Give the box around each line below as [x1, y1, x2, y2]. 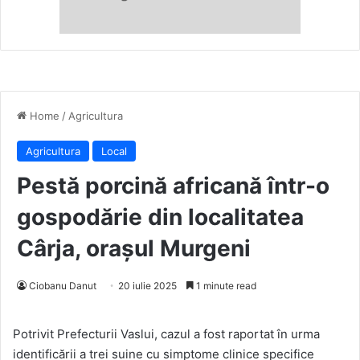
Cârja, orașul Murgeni [17, 234, 251, 262]
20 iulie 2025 [118, 279, 177, 292]
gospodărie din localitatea [17, 202, 304, 231]
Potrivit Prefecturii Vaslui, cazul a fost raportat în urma [13, 325, 320, 342]
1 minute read [194, 279, 256, 292]
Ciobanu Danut [29, 279, 96, 292]
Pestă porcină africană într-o [17, 171, 329, 199]
